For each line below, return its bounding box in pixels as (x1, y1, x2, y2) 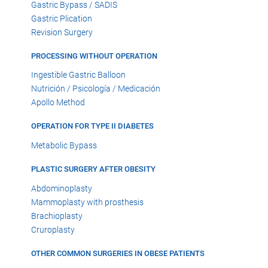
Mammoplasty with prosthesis (31, 197, 144, 207)
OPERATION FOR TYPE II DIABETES (31, 121, 154, 131)
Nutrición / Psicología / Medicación (31, 84, 160, 94)
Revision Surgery (31, 27, 93, 37)
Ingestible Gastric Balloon (31, 70, 126, 80)
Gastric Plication (31, 13, 92, 23)
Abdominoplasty (31, 183, 92, 193)
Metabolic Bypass (31, 141, 97, 151)
